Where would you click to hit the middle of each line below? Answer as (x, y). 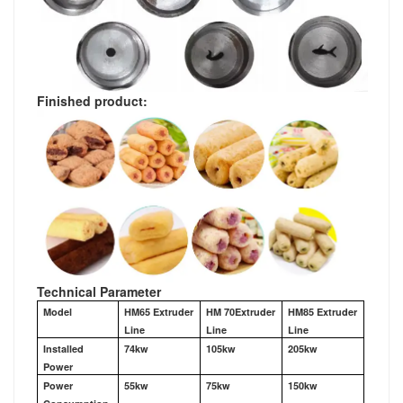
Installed (63, 348)
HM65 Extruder (159, 311)
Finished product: (92, 100)
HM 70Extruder (241, 311)
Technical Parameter (99, 291)
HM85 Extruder (322, 311)
